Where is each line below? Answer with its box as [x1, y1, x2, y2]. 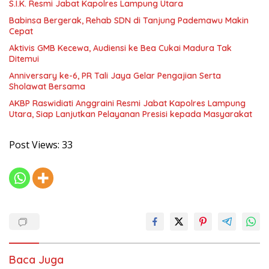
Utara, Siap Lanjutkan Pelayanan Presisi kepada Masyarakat [9, 109, 252, 119]
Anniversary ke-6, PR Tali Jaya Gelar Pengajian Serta [9, 70, 221, 81]
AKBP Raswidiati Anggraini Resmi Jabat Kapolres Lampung [9, 98, 246, 109]
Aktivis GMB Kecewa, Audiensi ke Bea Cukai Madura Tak [9, 43, 232, 53]
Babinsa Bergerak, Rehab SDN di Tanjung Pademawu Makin [9, 15, 249, 26]
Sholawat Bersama [9, 81, 85, 92]
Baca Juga [9, 253, 64, 267]
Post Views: [9, 138, 59, 151]
